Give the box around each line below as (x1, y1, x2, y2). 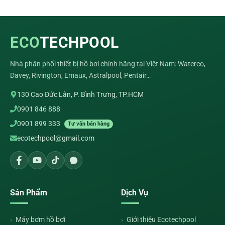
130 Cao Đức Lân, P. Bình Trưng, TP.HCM (17, 90, 144, 98)
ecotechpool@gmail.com (17, 134, 94, 143)
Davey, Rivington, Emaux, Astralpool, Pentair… (10, 71, 151, 79)
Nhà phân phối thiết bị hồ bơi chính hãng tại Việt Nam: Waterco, (10, 59, 205, 68)
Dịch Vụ (121, 188, 148, 198)
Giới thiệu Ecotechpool (127, 215, 196, 224)
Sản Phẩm (10, 188, 47, 198)
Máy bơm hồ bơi (16, 215, 65, 224)
